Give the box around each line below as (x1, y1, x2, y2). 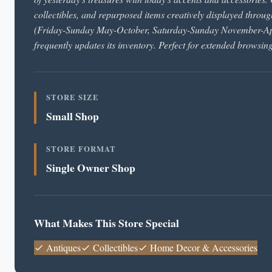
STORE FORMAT (46, 143, 116, 154)
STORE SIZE (46, 92, 99, 103)
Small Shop (46, 108, 99, 124)
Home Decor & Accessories (148, 241, 257, 254)
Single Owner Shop (46, 160, 135, 175)
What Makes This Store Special (34, 215, 179, 231)
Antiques (44, 241, 81, 254)
